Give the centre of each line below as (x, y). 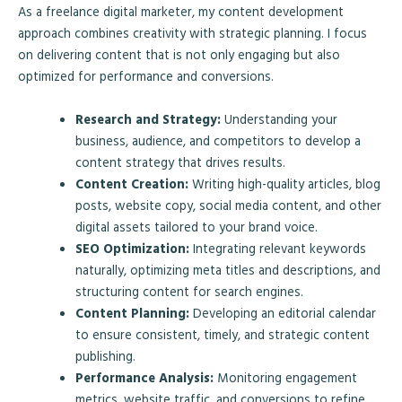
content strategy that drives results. (180, 162)
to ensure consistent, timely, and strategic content (222, 334)
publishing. (105, 355)
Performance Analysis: (144, 377)
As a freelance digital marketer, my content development (181, 12)
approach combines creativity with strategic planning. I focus (192, 33)
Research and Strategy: (148, 118)
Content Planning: (132, 312)
